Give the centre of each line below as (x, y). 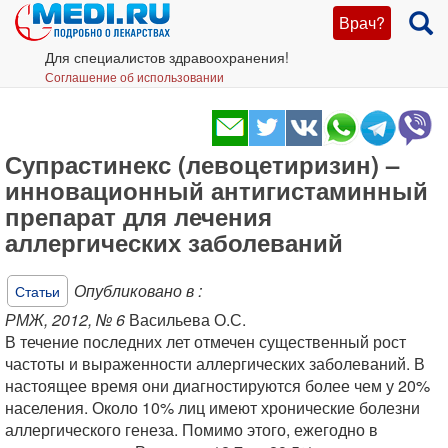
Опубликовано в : (138, 290)
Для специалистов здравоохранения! (167, 57)
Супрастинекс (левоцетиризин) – (202, 164)
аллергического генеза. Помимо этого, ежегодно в (191, 429)
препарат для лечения (138, 216)
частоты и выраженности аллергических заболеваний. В (215, 363)
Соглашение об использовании (134, 76)
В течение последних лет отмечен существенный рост (205, 341)
